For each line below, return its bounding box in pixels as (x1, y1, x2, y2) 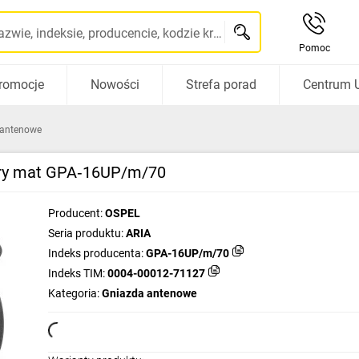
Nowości (90, 77, 139, 92)
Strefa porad (185, 77, 256, 92)
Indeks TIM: (48, 267, 105, 280)
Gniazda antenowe (102, 287, 197, 300)
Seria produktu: (48, 227, 123, 240)
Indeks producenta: (48, 247, 143, 260)
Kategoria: (48, 287, 99, 300)
